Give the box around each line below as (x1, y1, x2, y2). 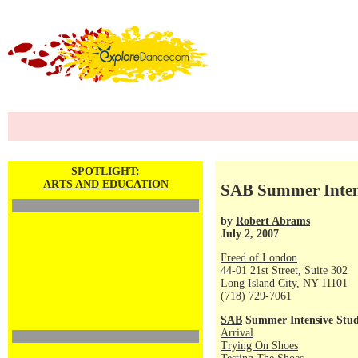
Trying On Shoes (221, 340, 298, 352)
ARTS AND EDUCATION (42, 178, 169, 190)
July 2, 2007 (221, 227, 279, 240)
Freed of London (221, 252, 297, 264)
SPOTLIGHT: (71, 165, 140, 177)
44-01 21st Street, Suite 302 (221, 265, 348, 276)
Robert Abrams (236, 214, 310, 227)
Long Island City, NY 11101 (221, 277, 348, 289)
